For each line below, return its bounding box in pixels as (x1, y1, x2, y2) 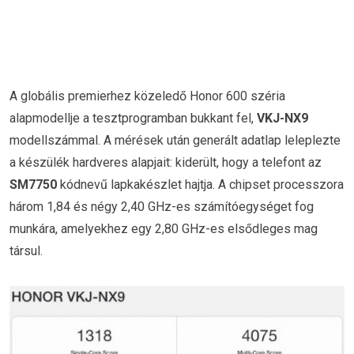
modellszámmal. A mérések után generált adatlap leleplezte (9, 132, 341, 148)
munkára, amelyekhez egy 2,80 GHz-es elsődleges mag (9, 220, 318, 236)
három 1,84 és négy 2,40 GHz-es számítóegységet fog (9, 198, 314, 214)
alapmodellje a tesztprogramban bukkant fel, (9, 110, 254, 126)
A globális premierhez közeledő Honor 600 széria (9, 88, 285, 104)
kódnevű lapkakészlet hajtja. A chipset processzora (57, 176, 344, 192)
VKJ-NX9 (254, 110, 308, 126)
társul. (9, 243, 43, 258)
